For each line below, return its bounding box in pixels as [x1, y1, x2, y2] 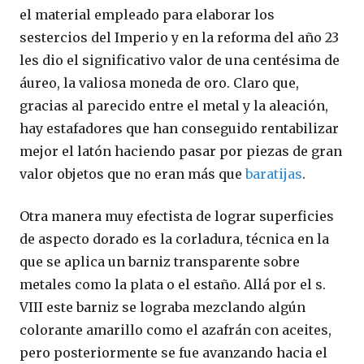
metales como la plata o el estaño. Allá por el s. [19, 276, 326, 293]
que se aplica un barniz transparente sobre [19, 253, 300, 271]
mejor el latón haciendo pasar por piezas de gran [19, 143, 342, 160]
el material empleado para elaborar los [19, 6, 275, 24]
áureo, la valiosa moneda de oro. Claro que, [19, 75, 299, 92]
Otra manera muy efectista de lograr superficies [19, 208, 334, 225]
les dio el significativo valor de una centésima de [19, 52, 340, 69]
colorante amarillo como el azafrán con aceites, [19, 322, 331, 339]
